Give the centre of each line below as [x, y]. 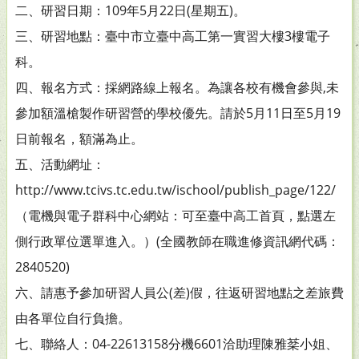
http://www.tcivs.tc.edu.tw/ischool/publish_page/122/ [175, 190]
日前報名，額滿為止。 [79, 139]
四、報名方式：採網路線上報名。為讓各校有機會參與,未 [177, 87]
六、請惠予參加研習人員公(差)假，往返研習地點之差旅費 [179, 292]
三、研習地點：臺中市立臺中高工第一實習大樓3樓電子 [173, 36]
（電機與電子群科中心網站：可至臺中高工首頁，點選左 [175, 216]
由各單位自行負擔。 [73, 318]
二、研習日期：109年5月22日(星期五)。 [131, 10]
